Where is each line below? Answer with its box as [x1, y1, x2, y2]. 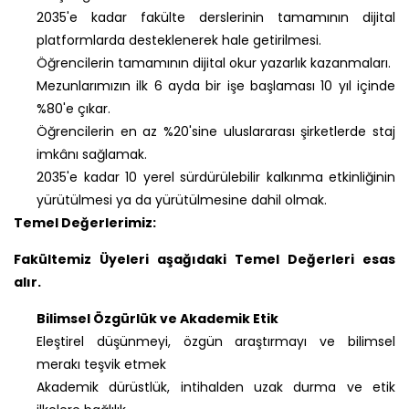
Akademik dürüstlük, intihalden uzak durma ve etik [37, 377, 395, 396]
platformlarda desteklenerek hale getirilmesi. [37, 30, 321, 49]
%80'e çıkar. [37, 99, 110, 118]
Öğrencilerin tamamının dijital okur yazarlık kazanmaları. [37, 53, 391, 72]
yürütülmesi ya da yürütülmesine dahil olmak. [37, 190, 327, 209]
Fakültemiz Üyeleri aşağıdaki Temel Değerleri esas [14, 249, 395, 268]
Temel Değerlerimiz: [14, 213, 156, 232]
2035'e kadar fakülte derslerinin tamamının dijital [37, 7, 395, 26]
